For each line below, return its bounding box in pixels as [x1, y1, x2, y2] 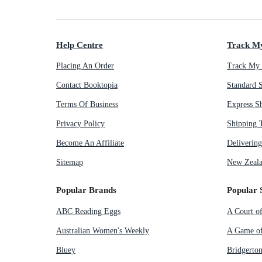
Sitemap [56, 158, 83, 167]
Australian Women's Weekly [56, 226, 149, 235]
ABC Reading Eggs [56, 206, 120, 216]
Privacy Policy [56, 119, 105, 129]
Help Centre [56, 39, 103, 50]
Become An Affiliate [56, 139, 124, 148]
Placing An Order [56, 61, 114, 71]
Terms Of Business [56, 100, 118, 109]
